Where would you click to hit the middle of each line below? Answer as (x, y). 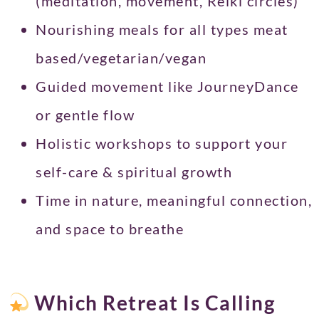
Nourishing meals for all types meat (162, 30)
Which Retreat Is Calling (152, 303)
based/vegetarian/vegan (123, 58)
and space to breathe (110, 229)
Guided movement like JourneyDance (167, 87)
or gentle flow (85, 115)
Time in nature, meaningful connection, (174, 200)
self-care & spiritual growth (134, 172)
